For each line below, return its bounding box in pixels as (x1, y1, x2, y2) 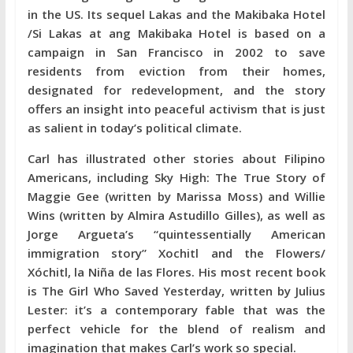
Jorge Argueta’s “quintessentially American (27, 226, 326, 242)
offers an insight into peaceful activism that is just (27, 101, 326, 117)
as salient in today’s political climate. (27, 120, 242, 136)
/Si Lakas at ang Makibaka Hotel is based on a (27, 25, 326, 41)
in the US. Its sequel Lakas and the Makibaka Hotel (27, 6, 326, 22)
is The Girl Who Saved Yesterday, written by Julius (27, 283, 326, 299)
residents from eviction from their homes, (27, 63, 326, 79)
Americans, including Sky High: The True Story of (27, 169, 326, 185)
